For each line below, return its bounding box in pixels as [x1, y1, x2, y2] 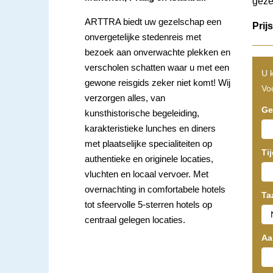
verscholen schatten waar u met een [85, 62, 230, 73]
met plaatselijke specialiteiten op [85, 138, 213, 149]
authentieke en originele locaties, [85, 154, 214, 165]
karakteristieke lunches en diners [85, 123, 216, 134]
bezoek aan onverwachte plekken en [85, 47, 231, 58]
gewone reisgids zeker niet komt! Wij [85, 77, 231, 88]
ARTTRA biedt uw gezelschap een [85, 16, 222, 27]
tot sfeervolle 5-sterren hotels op [85, 199, 213, 210]
